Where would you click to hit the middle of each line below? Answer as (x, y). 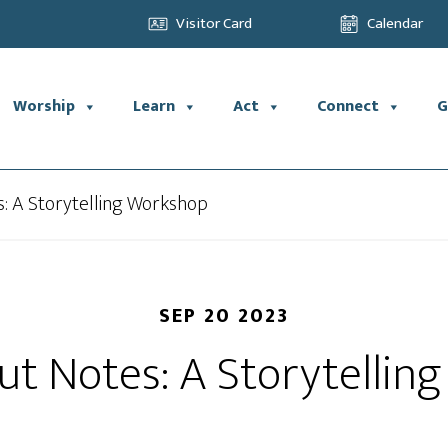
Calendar (395, 23)
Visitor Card (214, 23)
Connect (348, 106)
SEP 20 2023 (224, 316)
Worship (44, 106)
